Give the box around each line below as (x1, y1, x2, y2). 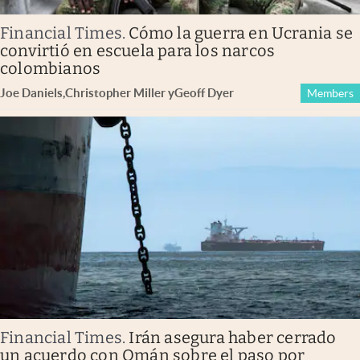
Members (307, 86, 354, 100)
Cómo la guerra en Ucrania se (129, 22, 354, 43)
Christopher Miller (65, 85, 166, 100)
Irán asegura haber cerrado (129, 328, 337, 348)
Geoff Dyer (174, 85, 234, 100)
